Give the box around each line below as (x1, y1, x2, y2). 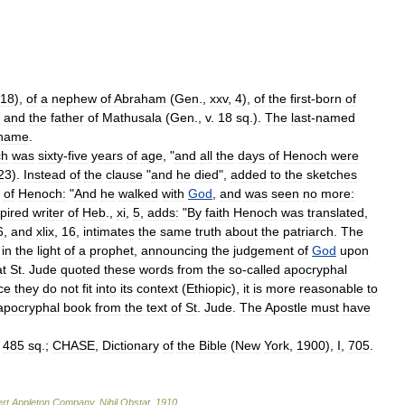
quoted (61, 261, 100, 277)
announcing (141, 242, 208, 258)
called (247, 261, 280, 277)
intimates (83, 223, 135, 239)
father (51, 109, 84, 125)
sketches (306, 166, 357, 182)
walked (118, 185, 158, 201)
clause (106, 166, 143, 182)
